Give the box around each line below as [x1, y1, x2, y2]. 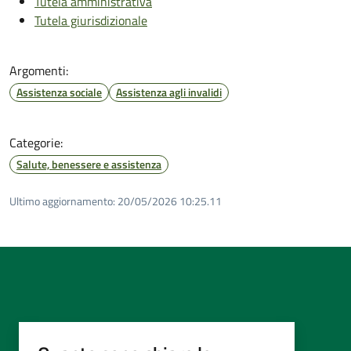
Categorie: [9, 132, 63, 152]
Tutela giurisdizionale [34, 10, 147, 30]
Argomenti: [9, 60, 68, 80]
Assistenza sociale [16, 83, 102, 100]
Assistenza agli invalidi [116, 83, 222, 100]
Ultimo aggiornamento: [9, 192, 115, 209]
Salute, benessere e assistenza [16, 155, 161, 172]
